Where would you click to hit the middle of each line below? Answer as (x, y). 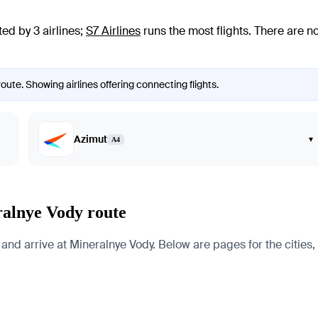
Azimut (90, 139)
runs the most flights (194, 31)
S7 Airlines (113, 31)
